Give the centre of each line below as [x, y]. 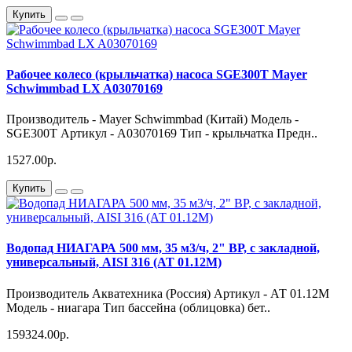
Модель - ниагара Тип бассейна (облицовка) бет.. [138, 307]
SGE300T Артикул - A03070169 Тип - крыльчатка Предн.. [162, 134]
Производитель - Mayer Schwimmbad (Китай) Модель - [152, 119]
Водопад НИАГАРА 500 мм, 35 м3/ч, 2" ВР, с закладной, [163, 248]
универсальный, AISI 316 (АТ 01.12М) [114, 262]
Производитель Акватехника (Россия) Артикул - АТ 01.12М [168, 293]
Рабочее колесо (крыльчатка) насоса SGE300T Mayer [157, 74]
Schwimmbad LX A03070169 [84, 88]
